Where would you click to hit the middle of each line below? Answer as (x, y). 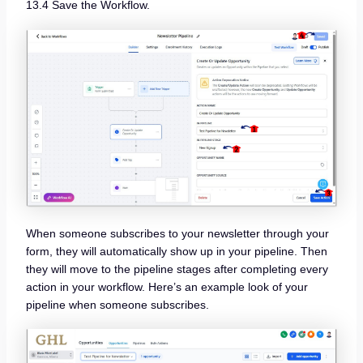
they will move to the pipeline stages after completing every (177, 269)
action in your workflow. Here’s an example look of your (167, 286)
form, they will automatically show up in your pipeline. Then (176, 251)
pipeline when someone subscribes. (117, 304)
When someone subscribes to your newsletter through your (177, 233)
